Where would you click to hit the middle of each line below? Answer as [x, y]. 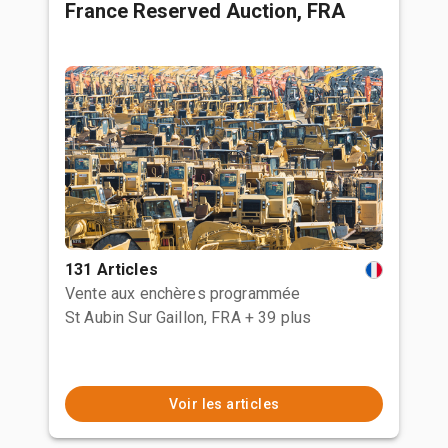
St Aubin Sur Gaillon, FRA [153, 317]
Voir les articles [224, 404]
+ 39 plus [278, 317]
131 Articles [111, 269]
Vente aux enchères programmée [183, 293]
